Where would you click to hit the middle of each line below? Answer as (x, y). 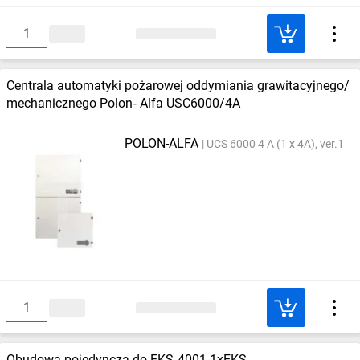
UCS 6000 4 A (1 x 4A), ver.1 (275, 143)
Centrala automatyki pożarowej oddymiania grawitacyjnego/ (178, 86)
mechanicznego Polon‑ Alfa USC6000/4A (123, 103)
